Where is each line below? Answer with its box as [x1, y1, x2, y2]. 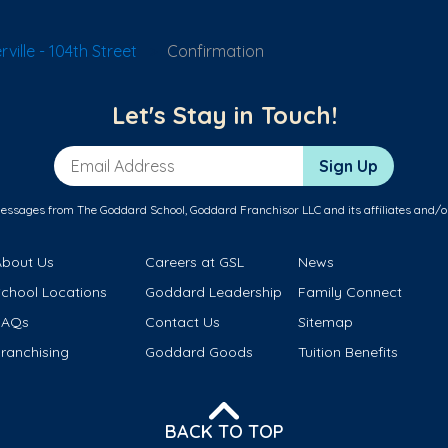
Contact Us [145, 313, 221, 332]
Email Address [53, 146, 161, 167]
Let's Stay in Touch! [111, 100, 337, 131]
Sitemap [297, 313, 353, 332]
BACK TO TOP [164, 419, 284, 443]
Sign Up [319, 156, 378, 177]
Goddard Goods [145, 343, 254, 362]
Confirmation [167, 41, 264, 61]
